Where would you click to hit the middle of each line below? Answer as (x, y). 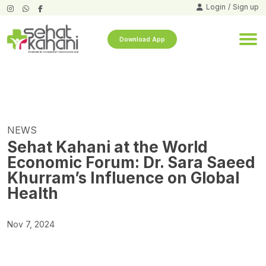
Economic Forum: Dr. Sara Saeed (131, 163)
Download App (142, 39)
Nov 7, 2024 (31, 224)
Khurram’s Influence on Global (123, 178)
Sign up (246, 7)
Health (33, 194)
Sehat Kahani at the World (107, 147)
